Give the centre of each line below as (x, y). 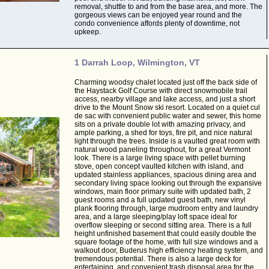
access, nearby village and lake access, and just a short (165, 99)
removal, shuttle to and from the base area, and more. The (168, 7)
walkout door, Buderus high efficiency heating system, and (168, 250)
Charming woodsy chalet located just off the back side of (165, 82)
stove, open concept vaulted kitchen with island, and (159, 166)
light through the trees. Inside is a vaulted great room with (167, 141)
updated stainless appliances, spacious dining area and (165, 175)
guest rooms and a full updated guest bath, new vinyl (160, 200)
